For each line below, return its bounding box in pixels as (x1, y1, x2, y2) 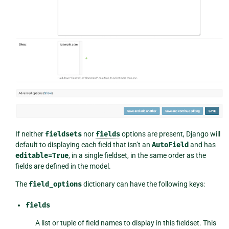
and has (188, 141, 216, 149)
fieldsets (44, 130, 82, 139)
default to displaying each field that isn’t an (15, 141, 152, 149)
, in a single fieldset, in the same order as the (68, 151, 206, 160)
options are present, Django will (120, 130, 220, 139)
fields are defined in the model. (15, 162, 111, 171)
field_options (28, 180, 82, 189)
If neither (15, 130, 45, 139)
